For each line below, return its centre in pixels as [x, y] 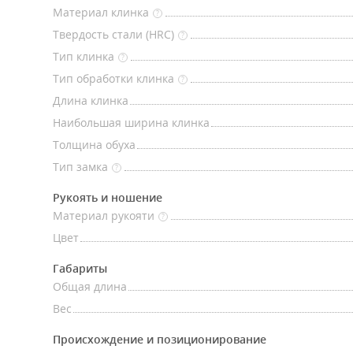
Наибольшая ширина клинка [131, 123]
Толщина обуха [94, 145]
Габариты [80, 268]
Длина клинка [91, 100]
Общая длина [90, 286]
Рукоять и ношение [108, 197]
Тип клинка [84, 56]
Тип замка [80, 167]
